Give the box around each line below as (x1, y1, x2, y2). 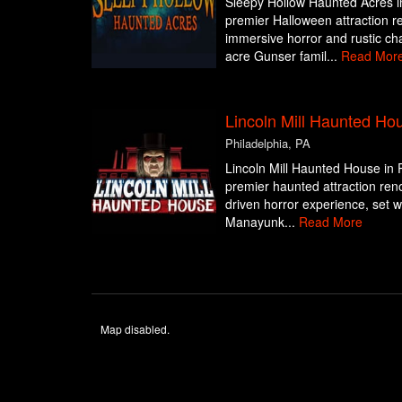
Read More (298, 213, 363, 231)
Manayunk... (224, 213, 299, 231)
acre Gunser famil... (224, 47, 341, 65)
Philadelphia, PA (224, 135, 310, 152)
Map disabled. (100, 321, 170, 336)
